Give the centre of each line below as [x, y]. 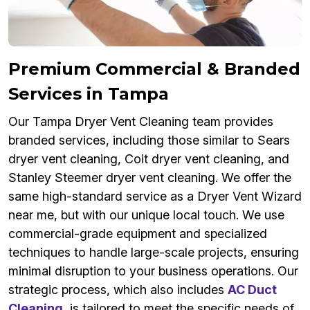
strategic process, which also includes [118, 290]
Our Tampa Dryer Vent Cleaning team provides [141, 122]
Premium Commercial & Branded [154, 69]
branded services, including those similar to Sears [149, 140]
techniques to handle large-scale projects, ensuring [154, 253]
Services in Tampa [89, 94]
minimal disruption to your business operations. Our [153, 271]
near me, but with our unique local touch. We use [146, 215]
